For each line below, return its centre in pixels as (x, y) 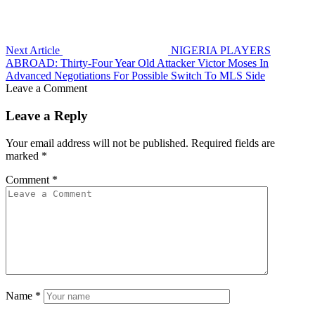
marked (24, 155)
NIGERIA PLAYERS (221, 51)
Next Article (33, 51)
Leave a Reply (47, 115)
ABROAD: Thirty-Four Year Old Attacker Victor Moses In (137, 63)
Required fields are (233, 143)
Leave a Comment (46, 89)
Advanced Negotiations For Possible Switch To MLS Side (135, 76)
